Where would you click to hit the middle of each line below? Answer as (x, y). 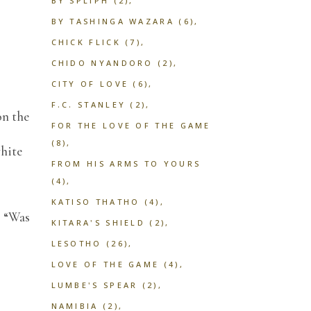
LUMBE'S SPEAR (94, 285)
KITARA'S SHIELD (98, 222)
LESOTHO (76, 243)
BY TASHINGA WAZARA (112, 21)
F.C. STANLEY (89, 104)
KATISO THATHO (95, 202)
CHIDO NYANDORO (102, 63)
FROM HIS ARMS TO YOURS (126, 163)
